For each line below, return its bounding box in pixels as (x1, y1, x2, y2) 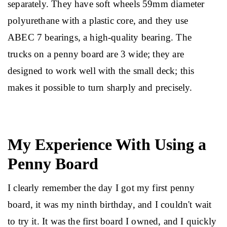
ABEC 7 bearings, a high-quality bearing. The (8, 32, 195, 43)
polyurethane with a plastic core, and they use (8, 15, 191, 26)
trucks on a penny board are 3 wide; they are (8, 49, 187, 59)
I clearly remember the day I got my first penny (8, 182, 198, 193)
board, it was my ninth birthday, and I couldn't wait (8, 199, 214, 210)
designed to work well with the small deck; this (8, 65, 197, 76)
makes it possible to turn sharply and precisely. (8, 82, 193, 93)
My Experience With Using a (8, 135, 206, 154)
